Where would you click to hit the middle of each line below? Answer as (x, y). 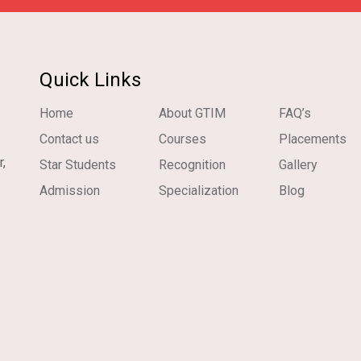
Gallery (298, 165)
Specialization (199, 191)
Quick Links (90, 80)
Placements (312, 139)
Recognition (193, 165)
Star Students (78, 165)
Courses (183, 139)
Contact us (69, 139)
